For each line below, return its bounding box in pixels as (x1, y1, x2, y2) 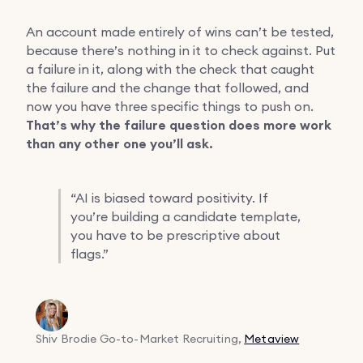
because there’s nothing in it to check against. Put (26, 41, 335, 58)
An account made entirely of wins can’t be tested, (26, 23, 334, 40)
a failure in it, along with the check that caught (26, 60, 314, 77)
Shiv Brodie (36, 331, 97, 346)
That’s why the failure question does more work (26, 116, 331, 134)
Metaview (244, 331, 300, 346)
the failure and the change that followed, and (26, 79, 309, 96)
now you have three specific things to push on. (26, 97, 314, 114)
